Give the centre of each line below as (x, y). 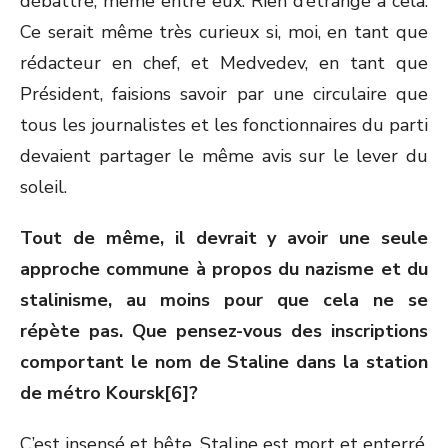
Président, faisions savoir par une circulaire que (224, 94)
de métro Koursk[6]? (109, 393)
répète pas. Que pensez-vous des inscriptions (224, 331)
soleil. (43, 187)
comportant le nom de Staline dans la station (224, 362)
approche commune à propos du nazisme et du (224, 269)
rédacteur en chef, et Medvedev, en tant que (224, 63)
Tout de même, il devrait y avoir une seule (224, 238)
